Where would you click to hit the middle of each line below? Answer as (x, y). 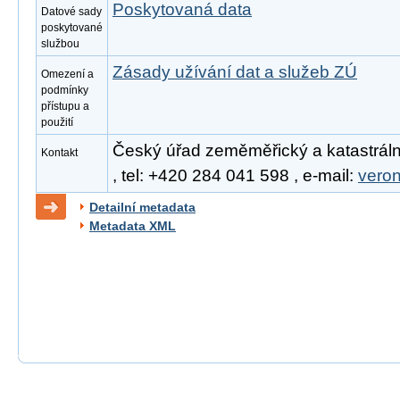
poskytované (72, 28)
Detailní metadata (142, 207)
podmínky (65, 90)
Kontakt (59, 153)
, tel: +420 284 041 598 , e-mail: (235, 175)
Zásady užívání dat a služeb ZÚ (235, 72)
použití (57, 122)
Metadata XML (133, 226)
